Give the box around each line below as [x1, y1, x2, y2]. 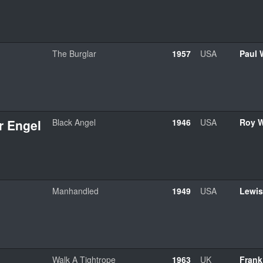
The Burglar [52, 47, 96, 59]
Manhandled [52, 184, 99, 197]
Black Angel [52, 116, 96, 128]
